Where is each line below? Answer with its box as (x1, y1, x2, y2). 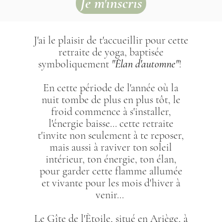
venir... (95, 188, 126, 201)
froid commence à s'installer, (51, 105, 171, 118)
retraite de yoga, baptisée (58, 45, 164, 58)
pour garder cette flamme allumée (39, 164, 182, 177)
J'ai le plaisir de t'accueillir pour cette (33, 33, 188, 47)
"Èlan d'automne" (111, 57, 179, 70)
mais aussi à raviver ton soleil (50, 140, 172, 154)
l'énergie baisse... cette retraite (48, 116, 173, 130)
